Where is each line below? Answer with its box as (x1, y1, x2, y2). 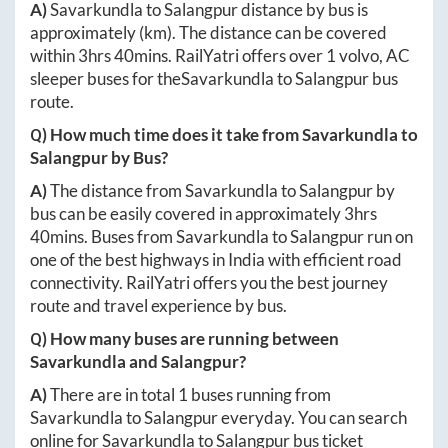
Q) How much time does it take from (30, 124, 302, 146)
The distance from (50, 180, 185, 202)
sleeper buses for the (30, 68, 181, 90)
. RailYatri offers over (168, 45, 326, 67)
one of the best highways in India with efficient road (30, 249, 402, 271)
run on (364, 226, 413, 248)
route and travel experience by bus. (30, 295, 287, 317)
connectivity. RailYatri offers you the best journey (30, 272, 388, 294)
